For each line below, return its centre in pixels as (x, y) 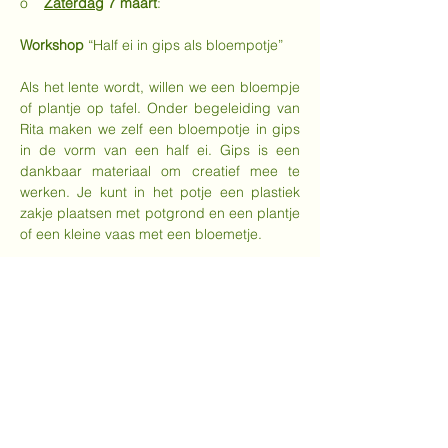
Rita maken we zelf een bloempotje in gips (160, 129)
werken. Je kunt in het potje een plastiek (160, 192)
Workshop (54, 45)
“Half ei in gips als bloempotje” (185, 45)
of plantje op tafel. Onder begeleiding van (160, 108)
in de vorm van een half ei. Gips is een (160, 150)
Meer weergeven (74, 371)
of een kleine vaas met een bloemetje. (141, 234)
